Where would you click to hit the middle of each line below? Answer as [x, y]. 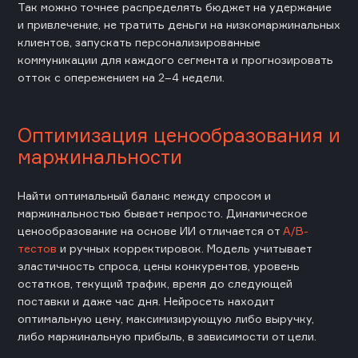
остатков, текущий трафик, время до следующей [155, 283]
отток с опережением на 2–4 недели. [121, 77]
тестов [37, 248]
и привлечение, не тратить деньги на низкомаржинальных [179, 24]
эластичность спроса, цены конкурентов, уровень [159, 265]
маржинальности [100, 156]
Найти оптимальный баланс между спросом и [144, 195]
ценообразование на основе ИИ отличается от [150, 230]
